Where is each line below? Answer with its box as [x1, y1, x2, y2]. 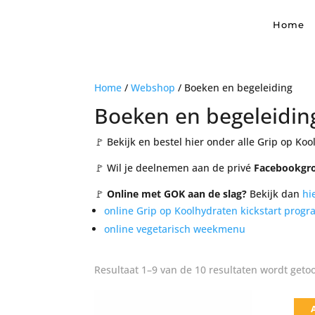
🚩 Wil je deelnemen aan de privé [94, 161, 255, 174]
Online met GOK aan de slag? [104, 187, 247, 200]
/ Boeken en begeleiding [175, 81, 293, 94]
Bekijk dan [247, 187, 303, 200]
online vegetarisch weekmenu [104, 222, 246, 236]
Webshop [131, 81, 176, 94]
